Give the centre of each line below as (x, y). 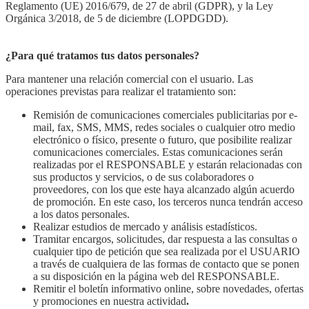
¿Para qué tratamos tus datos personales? (102, 55)
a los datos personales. (81, 214)
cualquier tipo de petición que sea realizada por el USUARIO (167, 251)
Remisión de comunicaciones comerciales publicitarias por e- (165, 114)
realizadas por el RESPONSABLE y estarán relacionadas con (168, 164)
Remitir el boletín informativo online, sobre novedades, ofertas (168, 288)
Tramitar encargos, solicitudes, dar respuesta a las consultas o (165, 239)
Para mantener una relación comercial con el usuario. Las (129, 79)
